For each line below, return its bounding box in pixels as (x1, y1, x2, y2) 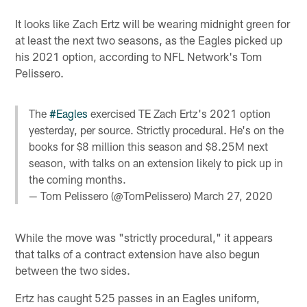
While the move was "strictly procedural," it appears (15, 230, 273, 245)
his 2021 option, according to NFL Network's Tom (15, 49, 262, 63)
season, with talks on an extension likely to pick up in (29, 156, 284, 169)
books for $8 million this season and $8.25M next (29, 139, 269, 153)
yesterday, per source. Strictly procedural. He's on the (29, 123, 284, 136)
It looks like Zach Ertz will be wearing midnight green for (15, 16, 291, 30)
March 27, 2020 (194, 188, 273, 202)
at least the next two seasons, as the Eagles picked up (15, 32, 283, 47)
